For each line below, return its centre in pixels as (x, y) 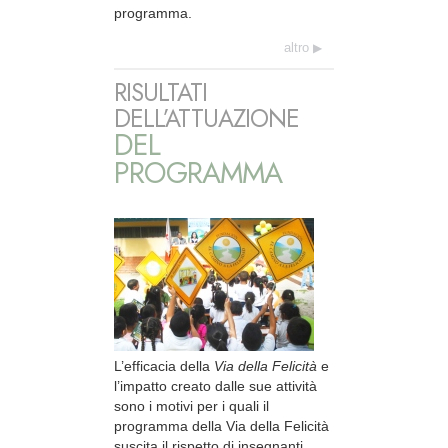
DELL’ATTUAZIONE (206, 118)
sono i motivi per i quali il (191, 405)
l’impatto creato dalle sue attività (215, 385)
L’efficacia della (164, 365)
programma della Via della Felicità (221, 425)
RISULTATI (160, 92)
